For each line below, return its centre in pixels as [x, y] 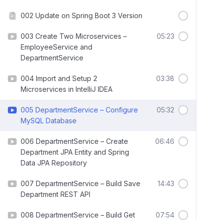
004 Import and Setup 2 [59, 78]
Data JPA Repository [54, 163]
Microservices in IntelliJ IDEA [67, 89]
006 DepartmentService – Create [74, 141]
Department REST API [55, 194]
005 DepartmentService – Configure [79, 110]
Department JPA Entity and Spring [75, 152]
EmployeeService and [56, 47]
